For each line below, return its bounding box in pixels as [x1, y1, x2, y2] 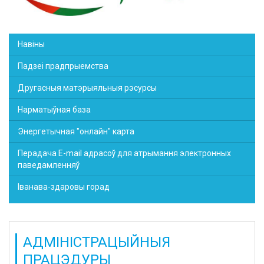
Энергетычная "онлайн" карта [18, 127, 134, 136]
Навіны [18, 39, 45, 49]
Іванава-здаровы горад [18, 182, 110, 192]
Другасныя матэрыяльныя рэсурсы [18, 83, 157, 93]
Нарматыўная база [18, 105, 91, 114]
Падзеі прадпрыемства [18, 61, 108, 71]
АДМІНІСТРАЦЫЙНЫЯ [23, 234, 170, 250]
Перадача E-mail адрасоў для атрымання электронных [18, 148, 231, 158]
